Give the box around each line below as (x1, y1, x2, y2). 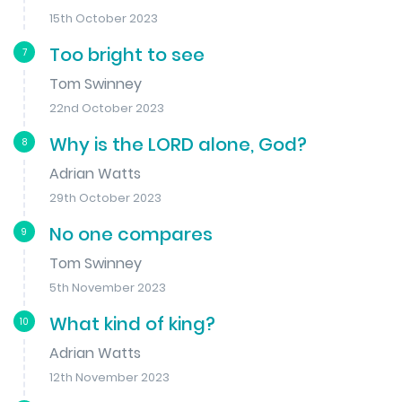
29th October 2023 (49, 189, 162, 205)
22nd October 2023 (49, 100, 164, 116)
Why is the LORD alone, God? (49, 131, 307, 157)
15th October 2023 (49, 10, 158, 26)
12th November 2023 (49, 369, 170, 385)
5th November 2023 (49, 279, 166, 295)
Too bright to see (49, 41, 205, 67)
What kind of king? (49, 310, 215, 336)
